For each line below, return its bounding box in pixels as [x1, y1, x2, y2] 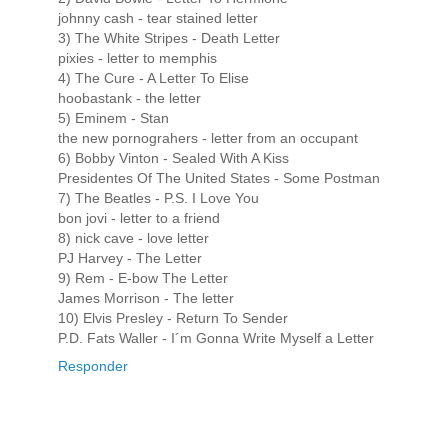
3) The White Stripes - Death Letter [58, 30, 280, 47]
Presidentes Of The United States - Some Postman [58, 170, 380, 187]
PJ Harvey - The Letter [58, 250, 202, 267]
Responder [58, 358, 128, 375]
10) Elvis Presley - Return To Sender [58, 310, 288, 327]
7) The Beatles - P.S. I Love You [58, 190, 259, 207]
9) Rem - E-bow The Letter [58, 270, 228, 287]
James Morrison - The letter [58, 290, 234, 307]
